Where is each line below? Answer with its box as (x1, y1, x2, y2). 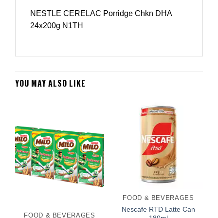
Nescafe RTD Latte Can (122, 205, 195, 214)
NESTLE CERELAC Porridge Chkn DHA (30, 9, 172, 18)
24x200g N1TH (30, 21, 83, 30)
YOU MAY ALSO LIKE (15, 77, 86, 90)
